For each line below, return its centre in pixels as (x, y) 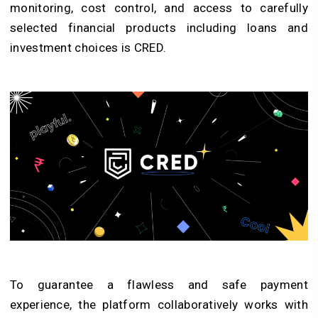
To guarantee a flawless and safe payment (159, 285)
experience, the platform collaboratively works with (159, 305)
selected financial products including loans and (159, 28)
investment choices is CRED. (88, 48)
